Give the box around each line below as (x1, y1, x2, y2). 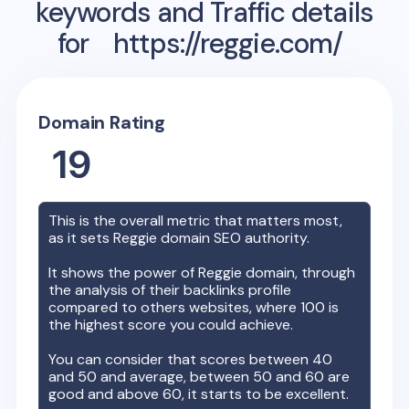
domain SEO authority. (157, 227, 310, 247)
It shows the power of (48, 262, 199, 282)
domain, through (242, 262, 356, 282)
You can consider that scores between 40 (48, 349, 333, 369)
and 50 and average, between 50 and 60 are (48, 366, 351, 386)
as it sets (48, 227, 114, 247)
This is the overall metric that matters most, (48, 210, 343, 230)
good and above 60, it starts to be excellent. (48, 383, 350, 404)
